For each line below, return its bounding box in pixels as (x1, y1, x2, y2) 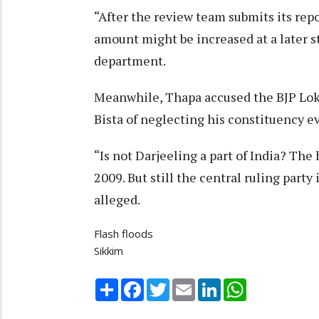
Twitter (169, 276, 206, 291)
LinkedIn (221, 276, 261, 291)
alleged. (94, 191, 140, 209)
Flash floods (94, 226, 153, 241)
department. (94, 52, 166, 70)
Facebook (144, 276, 191, 291)
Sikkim (94, 244, 123, 258)
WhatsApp (246, 276, 297, 291)
